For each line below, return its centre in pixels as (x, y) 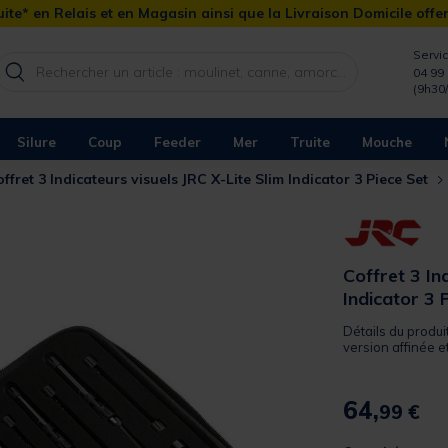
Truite (310, 141)
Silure (36, 141)
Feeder (177, 141)
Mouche (387, 141)
